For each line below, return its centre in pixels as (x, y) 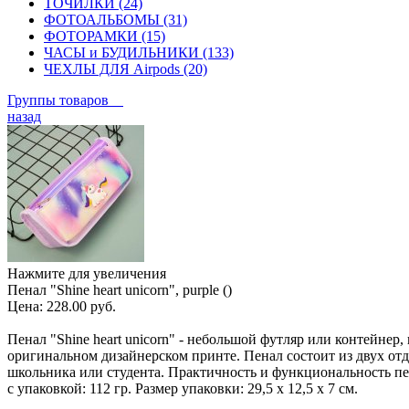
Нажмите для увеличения (87, 273)
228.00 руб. (81, 306)
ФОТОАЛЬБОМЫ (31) (115, 19)
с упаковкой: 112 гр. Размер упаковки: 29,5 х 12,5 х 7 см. (183, 388)
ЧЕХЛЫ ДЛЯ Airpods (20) (126, 68)
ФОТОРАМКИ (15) (105, 36)
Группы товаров (65, 100)
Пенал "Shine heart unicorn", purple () (120, 289)
